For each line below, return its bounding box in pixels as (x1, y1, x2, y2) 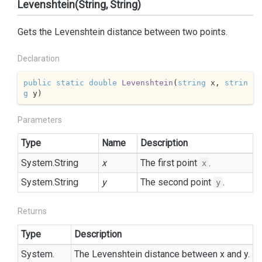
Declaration (18, 54, 60, 63)
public (23, 78, 51, 87)
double (88, 78, 117, 87)
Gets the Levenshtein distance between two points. (18, 26, 227, 37)
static (56, 78, 84, 87)
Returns (18, 206, 47, 216)
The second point (140, 177, 213, 188)
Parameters (18, 115, 62, 125)
